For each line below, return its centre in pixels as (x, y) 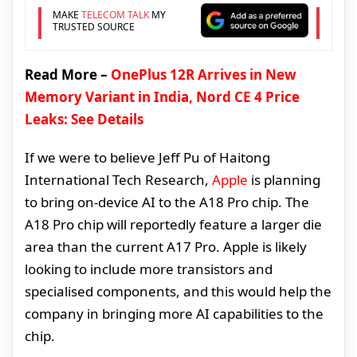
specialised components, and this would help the (178, 292)
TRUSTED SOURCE (93, 26)
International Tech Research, (118, 180)
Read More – (68, 75)
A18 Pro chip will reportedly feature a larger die (173, 225)
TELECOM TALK (115, 14)
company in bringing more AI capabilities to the (174, 314)
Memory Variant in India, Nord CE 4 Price (162, 97)
